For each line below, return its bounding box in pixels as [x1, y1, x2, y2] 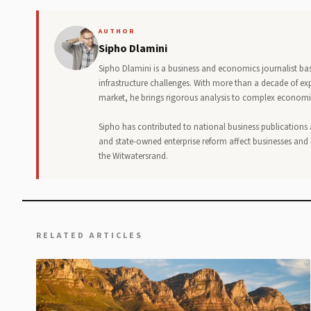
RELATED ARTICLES [36, 230, 143, 242]
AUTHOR [99, 26, 135, 37]
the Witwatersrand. [99, 150, 168, 163]
